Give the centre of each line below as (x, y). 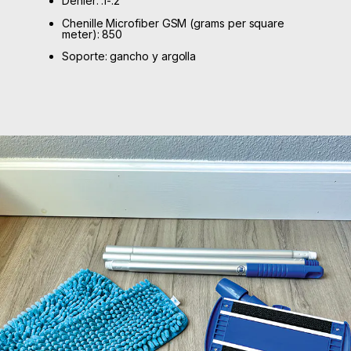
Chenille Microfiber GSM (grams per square (174, 23)
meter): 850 (92, 34)
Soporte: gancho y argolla (129, 56)
